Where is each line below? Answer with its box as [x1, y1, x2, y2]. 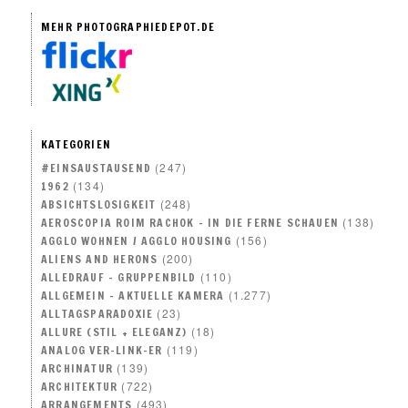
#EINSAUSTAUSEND [41, 159, 152, 176]
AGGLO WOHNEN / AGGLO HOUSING [41, 232, 232, 249]
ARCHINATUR [41, 360, 114, 376]
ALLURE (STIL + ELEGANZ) [41, 323, 188, 340]
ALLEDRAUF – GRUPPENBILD [41, 269, 197, 285]
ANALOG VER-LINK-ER [41, 342, 163, 358]
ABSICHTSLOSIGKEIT [41, 196, 157, 212]
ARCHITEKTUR [41, 378, 118, 394]
